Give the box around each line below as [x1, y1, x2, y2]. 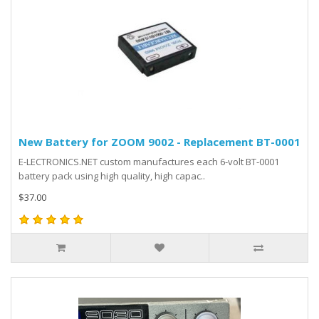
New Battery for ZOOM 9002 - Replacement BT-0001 [19, 135, 300, 149]
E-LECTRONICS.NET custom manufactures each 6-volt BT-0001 [19, 155, 279, 168]
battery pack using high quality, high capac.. [19, 169, 205, 182]
